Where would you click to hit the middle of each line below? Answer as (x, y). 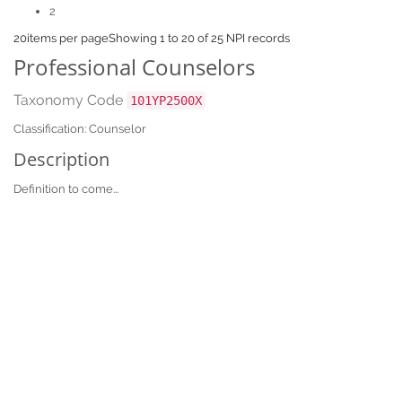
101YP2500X (166, 100)
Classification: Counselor (80, 129)
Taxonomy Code (70, 100)
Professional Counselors (134, 67)
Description (61, 159)
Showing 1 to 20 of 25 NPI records (199, 38)
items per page (68, 38)
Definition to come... (66, 189)
